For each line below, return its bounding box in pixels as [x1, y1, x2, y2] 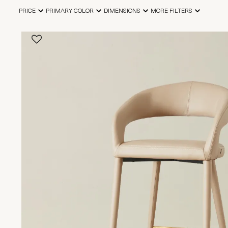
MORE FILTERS [151, 8, 192, 14]
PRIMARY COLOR [46, 8, 94, 14]
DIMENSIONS [104, 8, 140, 14]
